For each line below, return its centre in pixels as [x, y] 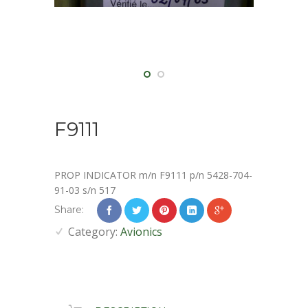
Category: [94, 232]
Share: [69, 210]
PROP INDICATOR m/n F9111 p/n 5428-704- [153, 175]
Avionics [141, 232]
